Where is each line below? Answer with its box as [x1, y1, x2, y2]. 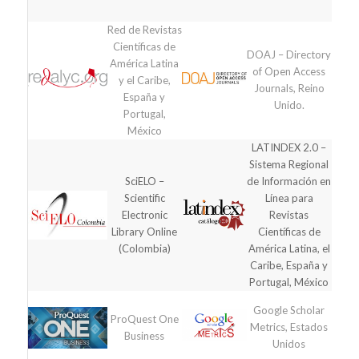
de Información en [247, 175, 332, 188]
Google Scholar [253, 304, 325, 317]
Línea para [264, 192, 313, 205]
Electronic [121, 208, 167, 222]
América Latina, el [248, 242, 330, 256]
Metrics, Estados [250, 321, 329, 334]
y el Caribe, [118, 74, 171, 87]
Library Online [111, 225, 178, 239]
